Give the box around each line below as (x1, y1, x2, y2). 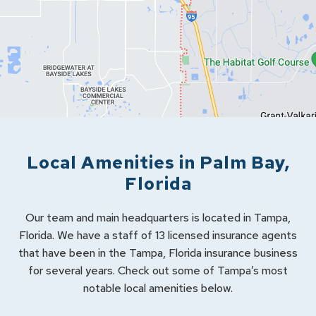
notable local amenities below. (83, 281, 233, 296)
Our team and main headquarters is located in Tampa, (25, 210, 291, 225)
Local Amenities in (26, 151, 195, 174)
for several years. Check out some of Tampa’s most (28, 263, 288, 278)
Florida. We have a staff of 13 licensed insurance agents (19, 228, 297, 243)
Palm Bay (199, 151, 285, 174)
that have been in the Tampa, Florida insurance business (18, 245, 298, 260)
